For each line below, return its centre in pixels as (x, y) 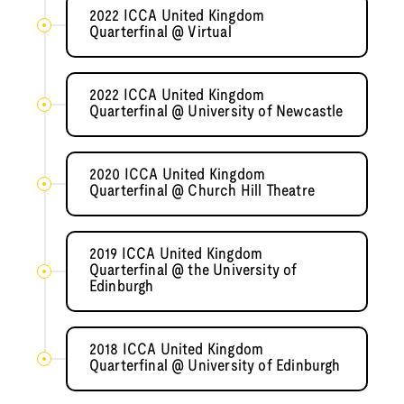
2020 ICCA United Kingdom (177, 176)
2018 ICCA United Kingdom (176, 351)
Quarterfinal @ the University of (193, 271)
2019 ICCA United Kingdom (176, 255)
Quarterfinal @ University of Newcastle (216, 113)
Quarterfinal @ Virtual (160, 33)
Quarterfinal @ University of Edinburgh (215, 367)
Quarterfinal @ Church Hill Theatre (202, 192)
